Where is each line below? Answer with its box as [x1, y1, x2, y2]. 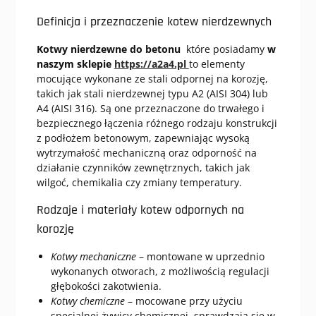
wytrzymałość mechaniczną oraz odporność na [36, 146, 257, 159]
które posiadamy [180, 42, 267, 56]
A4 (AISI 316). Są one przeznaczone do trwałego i [36, 102, 265, 115]
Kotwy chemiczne [50, 294, 125, 308]
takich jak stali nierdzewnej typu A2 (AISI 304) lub [36, 87, 268, 100]
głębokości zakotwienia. [50, 279, 162, 293]
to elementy [188, 57, 245, 71]
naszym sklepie [36, 57, 114, 71]
